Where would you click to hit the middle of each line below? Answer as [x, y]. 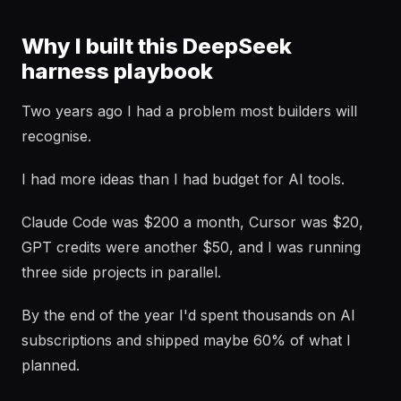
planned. [51, 365]
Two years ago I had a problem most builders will [189, 111]
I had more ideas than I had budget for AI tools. [183, 179]
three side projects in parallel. [121, 272]
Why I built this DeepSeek [157, 46]
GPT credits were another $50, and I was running [191, 247]
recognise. [56, 136]
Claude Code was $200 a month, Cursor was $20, [192, 222]
